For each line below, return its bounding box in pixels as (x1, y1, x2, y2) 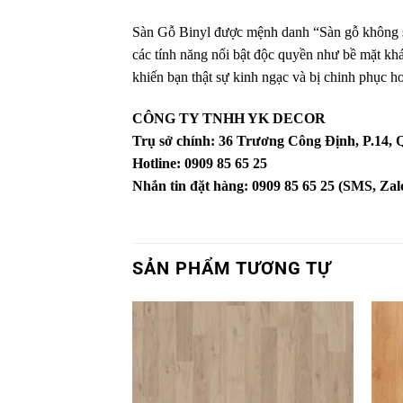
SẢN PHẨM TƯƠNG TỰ (132, 256, 331, 279)
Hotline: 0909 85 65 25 (132, 155, 267, 171)
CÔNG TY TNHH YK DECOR (132, 110, 326, 126)
